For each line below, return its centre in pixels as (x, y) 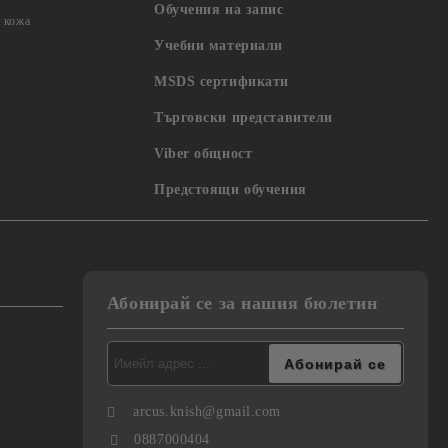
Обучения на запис (219, 9)
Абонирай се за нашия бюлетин (242, 303)
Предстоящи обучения (230, 189)
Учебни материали (218, 45)
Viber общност (203, 153)
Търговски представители (243, 117)
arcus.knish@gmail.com (207, 411)
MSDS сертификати (221, 81)
